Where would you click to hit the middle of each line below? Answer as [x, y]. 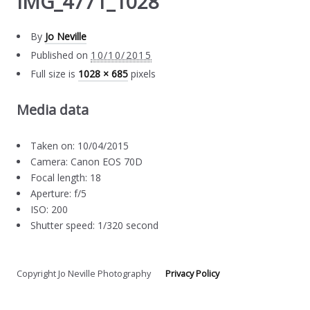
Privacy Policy [193, 273]
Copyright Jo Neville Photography [91, 273]
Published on [60, 55]
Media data [53, 109]
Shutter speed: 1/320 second [95, 225]
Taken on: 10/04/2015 [80, 145]
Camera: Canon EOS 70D [87, 161]
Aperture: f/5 [59, 193]
